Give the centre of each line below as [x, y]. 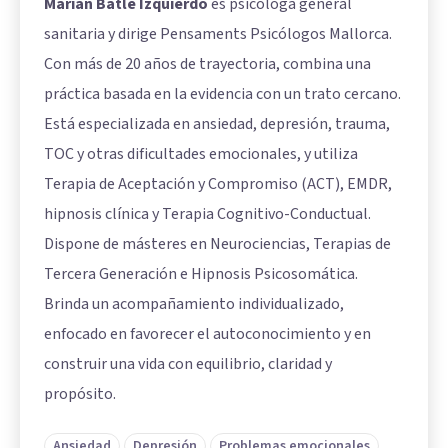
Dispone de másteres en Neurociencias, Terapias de [217, 243]
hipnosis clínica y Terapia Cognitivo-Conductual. [207, 213]
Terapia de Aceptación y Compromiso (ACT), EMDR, [218, 183]
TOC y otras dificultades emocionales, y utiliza [201, 153]
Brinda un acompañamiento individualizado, [194, 303]
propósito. [80, 393]
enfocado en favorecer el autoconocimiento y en [207, 333]
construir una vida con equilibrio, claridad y [188, 363]
